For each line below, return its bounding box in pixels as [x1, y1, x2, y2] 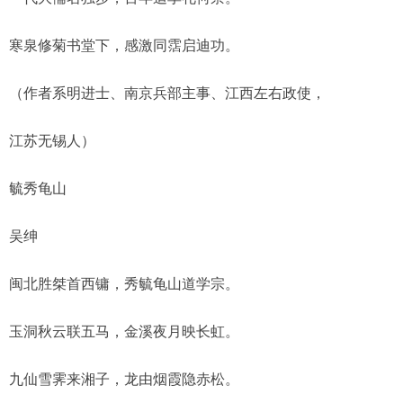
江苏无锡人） [9, 133, 95, 148]
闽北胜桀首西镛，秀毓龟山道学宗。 [9, 276, 239, 291]
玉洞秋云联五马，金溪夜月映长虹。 [9, 324, 239, 339]
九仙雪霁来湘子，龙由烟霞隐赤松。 [9, 372, 239, 387]
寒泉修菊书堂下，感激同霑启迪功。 [9, 38, 239, 53]
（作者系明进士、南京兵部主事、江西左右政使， [9, 85, 326, 101]
